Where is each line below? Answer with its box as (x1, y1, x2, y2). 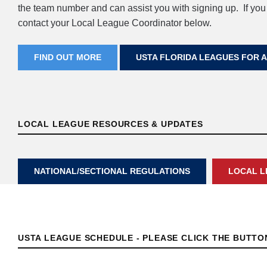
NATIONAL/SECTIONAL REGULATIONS (34, 166, 190, 176)
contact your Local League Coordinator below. (18, 17, 212, 28)
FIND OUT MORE (34, 52, 101, 63)
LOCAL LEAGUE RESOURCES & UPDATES (18, 119, 203, 129)
